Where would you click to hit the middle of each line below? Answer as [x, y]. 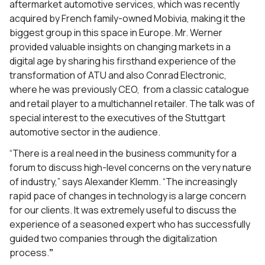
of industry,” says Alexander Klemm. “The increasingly [123, 182]
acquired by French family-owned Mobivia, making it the [127, 18]
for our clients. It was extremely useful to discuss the [123, 210]
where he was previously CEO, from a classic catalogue [129, 89]
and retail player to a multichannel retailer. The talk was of [132, 104]
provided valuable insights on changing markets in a [120, 47]
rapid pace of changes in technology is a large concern [128, 196]
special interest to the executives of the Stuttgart [117, 118]
